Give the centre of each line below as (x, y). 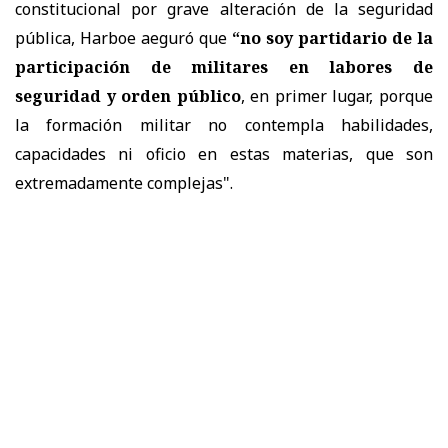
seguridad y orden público (128, 95)
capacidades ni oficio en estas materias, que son (224, 153)
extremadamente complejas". (124, 182)
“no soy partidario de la (332, 37)
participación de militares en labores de (224, 66)
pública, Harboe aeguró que (123, 37)
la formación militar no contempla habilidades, (224, 124)
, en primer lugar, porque (337, 95)
